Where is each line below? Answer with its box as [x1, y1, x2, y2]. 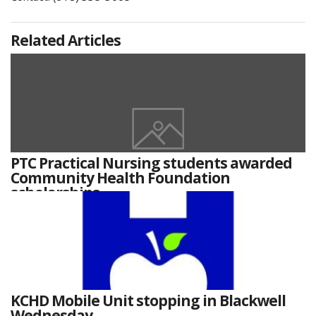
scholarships [11, 183, 99, 203]
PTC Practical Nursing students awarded [11, 153, 292, 174]
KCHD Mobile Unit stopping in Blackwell [11, 291, 286, 311]
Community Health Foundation [11, 168, 230, 188]
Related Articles [11, 30, 121, 51]
